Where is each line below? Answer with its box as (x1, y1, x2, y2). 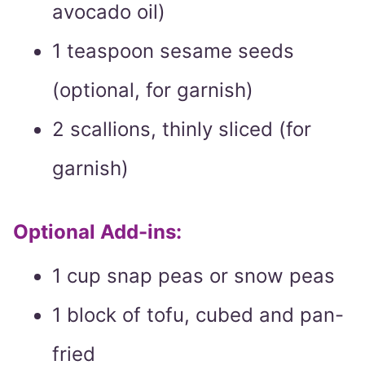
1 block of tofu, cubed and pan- (52, 303, 344, 328)
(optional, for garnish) (52, 78, 253, 103)
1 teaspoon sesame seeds (52, 39, 294, 64)
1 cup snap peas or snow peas (52, 264, 335, 288)
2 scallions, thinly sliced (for (52, 117, 311, 142)
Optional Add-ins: (13, 220, 182, 244)
